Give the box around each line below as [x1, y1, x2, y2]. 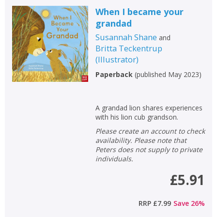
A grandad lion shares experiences [95, 103, 202, 112]
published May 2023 [136, 69, 199, 79]
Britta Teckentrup [95, 42, 162, 54]
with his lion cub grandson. [95, 112, 178, 122]
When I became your [95, 5, 184, 17]
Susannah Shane [95, 31, 157, 43]
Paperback [95, 69, 133, 79]
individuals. [95, 154, 133, 163]
